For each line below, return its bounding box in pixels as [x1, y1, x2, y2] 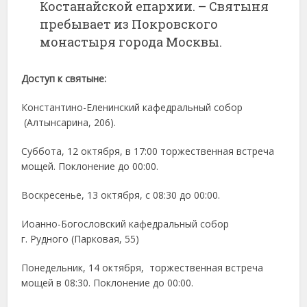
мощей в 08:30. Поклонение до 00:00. [21, 276, 194, 290]
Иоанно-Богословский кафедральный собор [21, 217, 230, 231]
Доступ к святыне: [21, 72, 107, 86]
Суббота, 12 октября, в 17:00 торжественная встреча [21, 145, 275, 158]
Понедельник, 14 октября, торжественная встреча [21, 261, 264, 275]
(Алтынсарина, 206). [21, 116, 116, 130]
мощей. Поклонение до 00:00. [21, 160, 159, 173]
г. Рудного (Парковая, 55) [21, 232, 140, 246]
